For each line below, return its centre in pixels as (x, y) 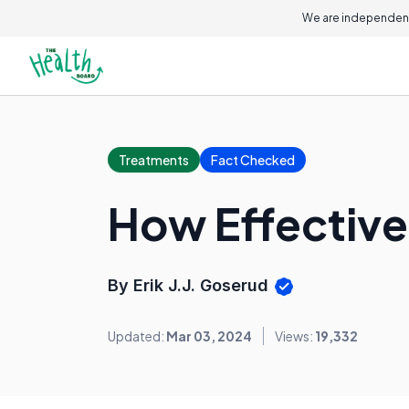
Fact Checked (253, 160)
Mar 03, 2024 (209, 336)
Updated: (137, 336)
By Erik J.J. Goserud (190, 285)
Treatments (154, 160)
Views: (295, 336)
